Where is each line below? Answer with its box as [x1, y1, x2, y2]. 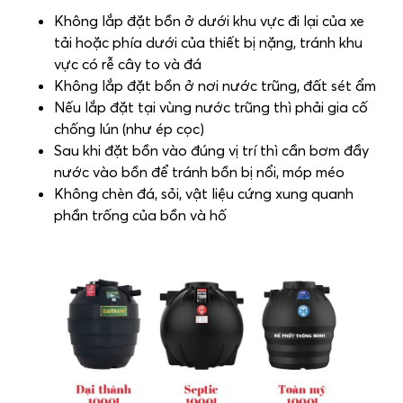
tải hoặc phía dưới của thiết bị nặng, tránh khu [54, 33, 363, 52]
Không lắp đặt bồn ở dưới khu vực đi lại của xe [54, 12, 364, 31]
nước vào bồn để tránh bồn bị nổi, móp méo [54, 163, 345, 182]
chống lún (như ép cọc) [54, 120, 204, 139]
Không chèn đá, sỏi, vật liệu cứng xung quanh [54, 184, 354, 203]
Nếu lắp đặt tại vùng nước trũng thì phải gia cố [54, 98, 368, 117]
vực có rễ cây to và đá [54, 55, 201, 74]
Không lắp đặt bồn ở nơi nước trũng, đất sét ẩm [54, 76, 376, 95]
